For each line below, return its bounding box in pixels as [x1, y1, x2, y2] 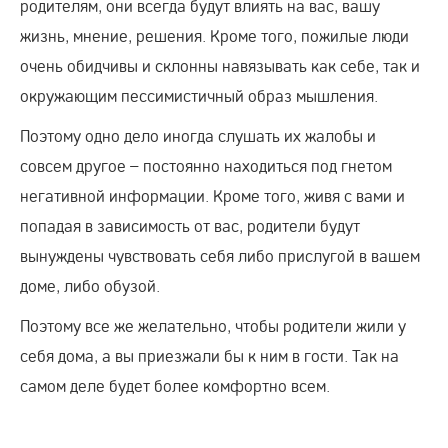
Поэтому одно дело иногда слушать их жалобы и [20, 125, 376, 146]
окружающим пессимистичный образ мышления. [20, 85, 378, 106]
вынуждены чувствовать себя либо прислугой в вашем [20, 245, 420, 266]
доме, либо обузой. [20, 275, 160, 296]
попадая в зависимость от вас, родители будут [20, 215, 360, 236]
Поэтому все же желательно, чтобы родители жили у [20, 315, 406, 336]
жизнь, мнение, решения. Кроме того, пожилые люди [20, 25, 409, 46]
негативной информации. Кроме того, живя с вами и [20, 185, 405, 206]
